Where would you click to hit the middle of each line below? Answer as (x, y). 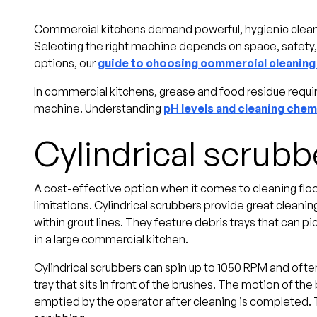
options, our (66, 63)
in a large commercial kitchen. (111, 239)
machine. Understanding (99, 108)
